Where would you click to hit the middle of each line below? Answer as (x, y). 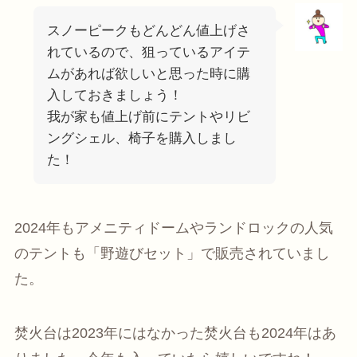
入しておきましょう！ (114, 95)
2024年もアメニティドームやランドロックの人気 (173, 228)
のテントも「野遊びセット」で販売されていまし (172, 254)
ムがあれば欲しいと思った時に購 (148, 73)
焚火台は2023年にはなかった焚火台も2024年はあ (175, 333)
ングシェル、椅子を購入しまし (141, 138)
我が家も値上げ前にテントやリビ (148, 116)
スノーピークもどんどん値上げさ (148, 30)
